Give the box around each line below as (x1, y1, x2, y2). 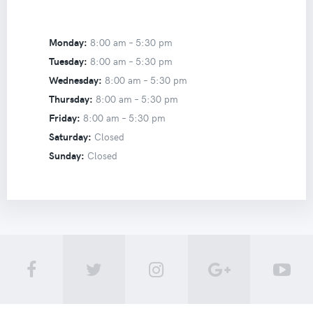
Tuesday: (48, 54, 87, 68)
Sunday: (48, 149, 85, 163)
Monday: (48, 36, 87, 50)
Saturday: (48, 130, 92, 144)
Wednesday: (48, 73, 102, 87)
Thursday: (48, 92, 93, 106)
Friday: (48, 111, 80, 125)
